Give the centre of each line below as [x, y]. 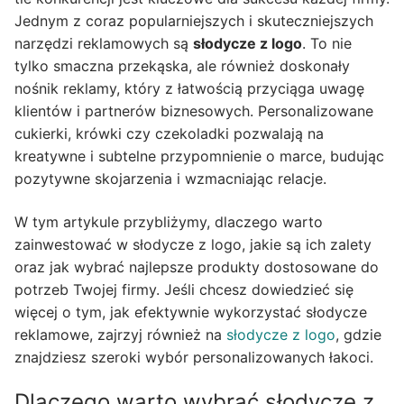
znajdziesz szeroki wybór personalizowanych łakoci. [194, 357]
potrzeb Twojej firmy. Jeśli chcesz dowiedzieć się [184, 289]
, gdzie [358, 334]
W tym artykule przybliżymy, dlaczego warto [169, 221]
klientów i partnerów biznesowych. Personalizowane [194, 111]
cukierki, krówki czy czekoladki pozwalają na [169, 134]
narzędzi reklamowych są [104, 44]
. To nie [327, 44]
